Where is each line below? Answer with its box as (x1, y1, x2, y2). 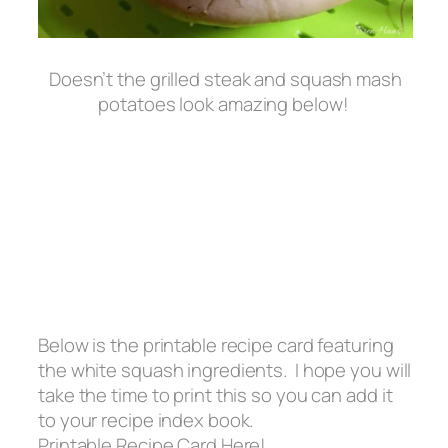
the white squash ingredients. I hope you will (38, 357, 412, 384)
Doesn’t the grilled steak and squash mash (48, 66, 402, 93)
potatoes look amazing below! (98, 91, 353, 118)
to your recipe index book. (38, 407, 254, 434)
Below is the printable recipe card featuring (38, 332, 394, 359)
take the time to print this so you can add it (38, 382, 393, 409)
